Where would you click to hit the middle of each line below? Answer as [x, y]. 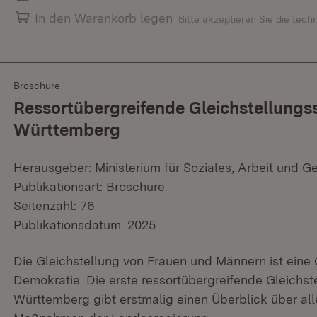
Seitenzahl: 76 [54, 205]
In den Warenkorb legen [104, 18]
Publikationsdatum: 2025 [85, 224]
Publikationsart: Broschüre [89, 186]
